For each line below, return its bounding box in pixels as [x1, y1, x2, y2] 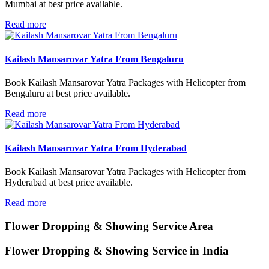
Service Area [152, 220, 213, 233]
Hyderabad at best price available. [5, 177, 133, 188]
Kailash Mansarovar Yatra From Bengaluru [5, 53, 184, 64]
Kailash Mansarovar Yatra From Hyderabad [5, 143, 187, 154]
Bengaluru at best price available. [5, 88, 130, 98]
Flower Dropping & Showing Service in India [5, 244, 229, 257]
